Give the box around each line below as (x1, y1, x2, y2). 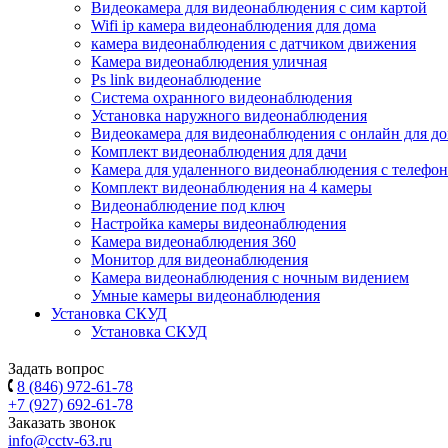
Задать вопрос (8, 360, 104, 377)
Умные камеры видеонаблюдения (91, 287, 320, 304)
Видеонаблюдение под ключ (91, 197, 285, 214)
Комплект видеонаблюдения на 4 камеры (91, 179, 372, 196)
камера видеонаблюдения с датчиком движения (91, 35, 416, 52)
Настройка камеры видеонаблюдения (91, 215, 346, 232)
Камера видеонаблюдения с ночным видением (91, 269, 409, 286)
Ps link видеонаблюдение (91, 71, 261, 88)
